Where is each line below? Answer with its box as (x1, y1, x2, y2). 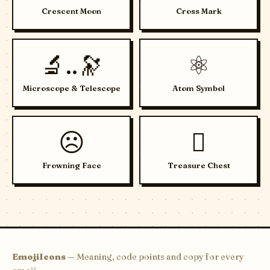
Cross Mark (175, 6, 222, 16)
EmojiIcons (12, 251, 66, 262)
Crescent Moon (42, 6, 101, 16)
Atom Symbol (172, 83, 225, 93)
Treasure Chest (167, 160, 230, 170)
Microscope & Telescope (22, 83, 121, 93)
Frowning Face (42, 160, 101, 170)
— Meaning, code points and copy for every (66, 251, 244, 262)
